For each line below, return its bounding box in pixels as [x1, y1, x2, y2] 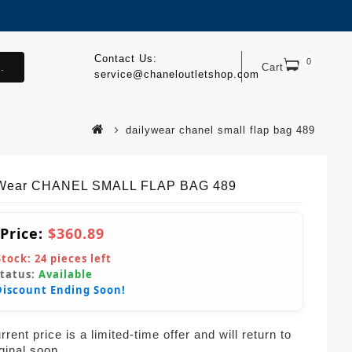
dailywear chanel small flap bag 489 [126, 123, 315, 136]
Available [38, 266, 93, 281]
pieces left [47, 251, 112, 266]
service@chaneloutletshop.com [93, 68, 259, 80]
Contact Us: [93, 53, 157, 64]
